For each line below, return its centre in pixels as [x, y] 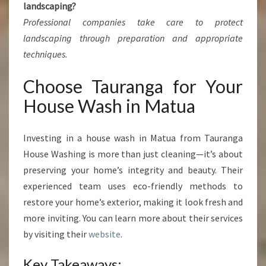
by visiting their [56, 234]
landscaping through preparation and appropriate [133, 38]
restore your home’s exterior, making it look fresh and [133, 202]
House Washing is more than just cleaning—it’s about [133, 154]
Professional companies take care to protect [133, 22]
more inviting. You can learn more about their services [133, 218]
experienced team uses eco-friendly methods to [133, 186]
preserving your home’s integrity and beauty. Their [133, 170]
